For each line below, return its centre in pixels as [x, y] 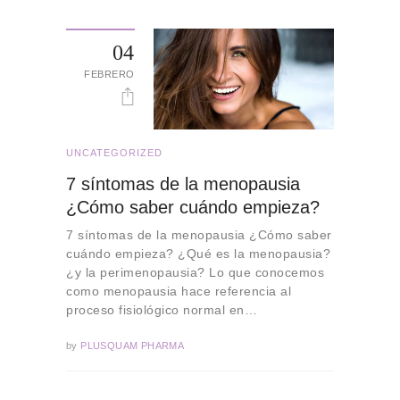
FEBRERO [109, 74]
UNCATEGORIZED [114, 153]
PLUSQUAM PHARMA [131, 346]
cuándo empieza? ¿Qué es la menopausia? [198, 253]
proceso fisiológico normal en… [162, 309]
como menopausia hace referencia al [179, 291]
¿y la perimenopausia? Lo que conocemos [195, 272]
